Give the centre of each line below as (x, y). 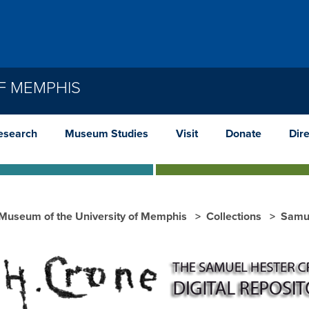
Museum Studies (107, 133)
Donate (243, 133)
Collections (235, 216)
